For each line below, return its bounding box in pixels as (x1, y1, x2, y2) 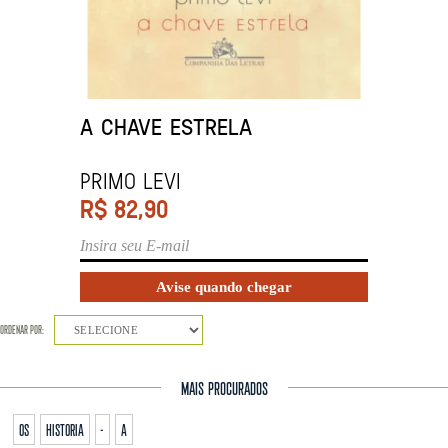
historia (45, 420, 84, 440)
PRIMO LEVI (80, 166, 181, 195)
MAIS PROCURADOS (180, 377, 268, 400)
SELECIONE (62, 323, 92, 337)
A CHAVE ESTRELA (80, 112, 252, 141)
